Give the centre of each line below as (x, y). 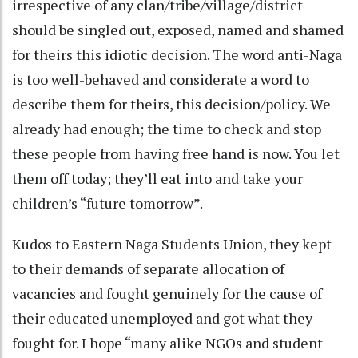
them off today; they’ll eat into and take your (157, 178)
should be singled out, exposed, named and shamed (178, 29)
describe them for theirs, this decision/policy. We (171, 103)
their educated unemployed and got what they (162, 318)
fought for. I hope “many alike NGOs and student (167, 342)
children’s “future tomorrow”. (110, 203)
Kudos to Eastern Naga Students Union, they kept (172, 243)
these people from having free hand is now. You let (176, 153)
